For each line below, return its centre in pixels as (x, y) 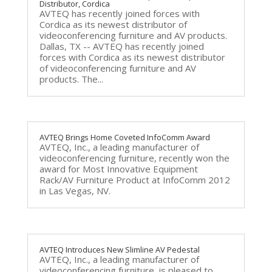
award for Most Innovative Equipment (118, 169)
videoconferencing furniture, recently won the (134, 158)
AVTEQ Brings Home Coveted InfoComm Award (124, 138)
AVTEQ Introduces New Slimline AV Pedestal (119, 249)
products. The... (71, 79)
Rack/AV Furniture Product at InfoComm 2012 (134, 180)
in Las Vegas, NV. (75, 191)
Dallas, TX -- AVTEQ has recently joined (121, 46)
